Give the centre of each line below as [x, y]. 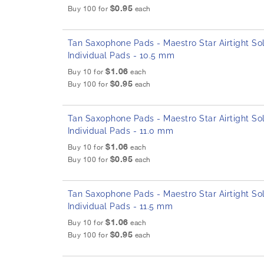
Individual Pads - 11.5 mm [120, 207]
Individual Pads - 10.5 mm [121, 56]
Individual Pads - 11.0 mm [121, 131]
